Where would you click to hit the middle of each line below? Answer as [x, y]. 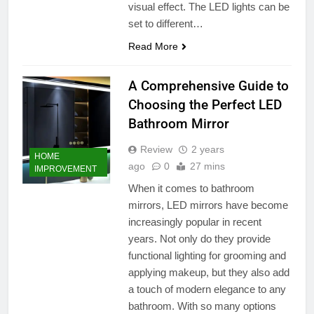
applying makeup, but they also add [209, 272]
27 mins [207, 166]
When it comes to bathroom [191, 188]
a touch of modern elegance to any [207, 289]
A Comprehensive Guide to [208, 86]
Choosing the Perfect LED [205, 104]
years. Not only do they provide [199, 238]
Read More [153, 46]
